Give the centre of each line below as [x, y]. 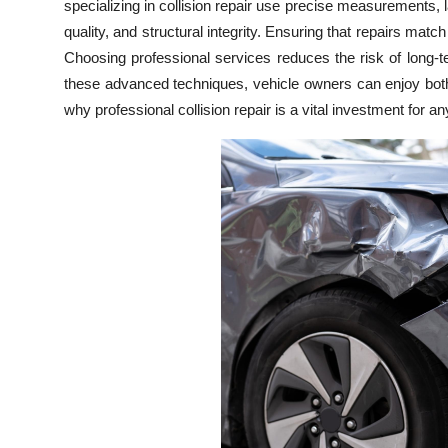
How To [44, 66]
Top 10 [40, 17]
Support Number [78, 115]
